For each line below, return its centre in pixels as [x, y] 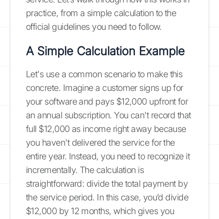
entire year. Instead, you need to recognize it [108, 156]
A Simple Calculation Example [105, 51]
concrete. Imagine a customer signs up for [105, 88]
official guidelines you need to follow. [94, 26]
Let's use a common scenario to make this [104, 74]
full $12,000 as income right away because [106, 129]
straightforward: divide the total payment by [107, 183]
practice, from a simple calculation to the [101, 13]
